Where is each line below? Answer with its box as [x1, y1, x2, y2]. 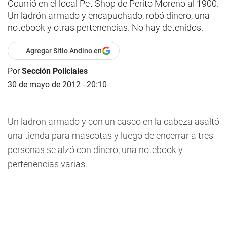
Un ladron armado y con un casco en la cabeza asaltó [8, 116, 219, 127]
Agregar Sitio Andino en [26, 47, 102, 55]
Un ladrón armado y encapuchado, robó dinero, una [8, 10, 210, 21]
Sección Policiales [22, 66, 88, 76]
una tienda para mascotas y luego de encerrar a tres [8, 130, 213, 141]
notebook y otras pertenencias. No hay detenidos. [8, 22, 203, 33]
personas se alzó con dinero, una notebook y [8, 144, 183, 155]
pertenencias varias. [8, 159, 87, 169]
